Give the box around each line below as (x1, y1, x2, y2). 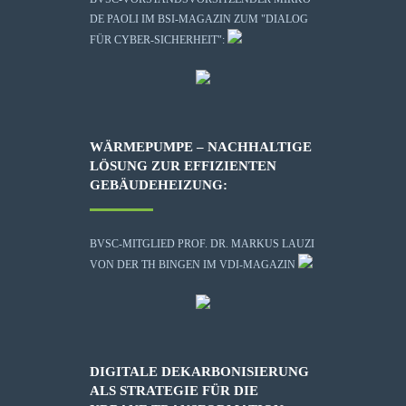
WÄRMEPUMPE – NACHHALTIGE (90, 139, 312, 154)
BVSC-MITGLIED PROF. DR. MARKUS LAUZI (90, 237, 314, 250)
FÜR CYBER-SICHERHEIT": (90, 33, 227, 46)
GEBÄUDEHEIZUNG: (90, 177, 227, 192)
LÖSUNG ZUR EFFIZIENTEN (90, 158, 276, 173)
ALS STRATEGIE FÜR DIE (90, 382, 258, 398)
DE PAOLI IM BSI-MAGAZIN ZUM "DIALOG (90, 12, 308, 25)
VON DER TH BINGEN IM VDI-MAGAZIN (90, 257, 295, 271)
